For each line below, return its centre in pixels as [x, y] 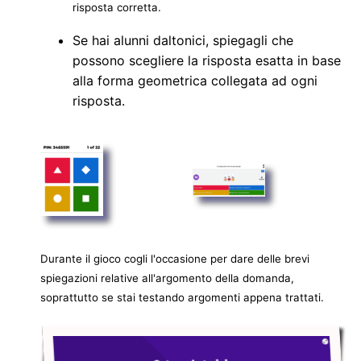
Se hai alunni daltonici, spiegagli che [183, 41]
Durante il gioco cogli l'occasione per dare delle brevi [175, 259]
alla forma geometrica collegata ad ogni [195, 81]
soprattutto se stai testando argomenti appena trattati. [184, 298]
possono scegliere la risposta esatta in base [207, 61]
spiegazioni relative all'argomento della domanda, [167, 278]
